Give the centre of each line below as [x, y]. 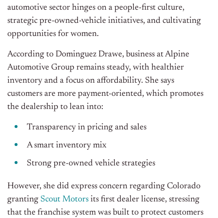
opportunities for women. [53, 34]
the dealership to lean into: [55, 107]
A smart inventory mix [67, 146]
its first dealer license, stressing [144, 200]
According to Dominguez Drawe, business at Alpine [98, 55]
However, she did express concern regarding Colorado [104, 187]
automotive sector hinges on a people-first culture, [96, 8]
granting [24, 200]
